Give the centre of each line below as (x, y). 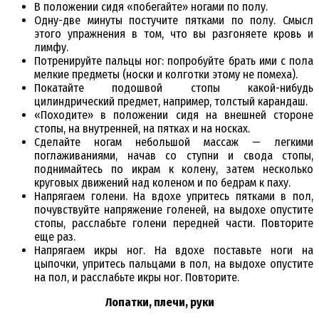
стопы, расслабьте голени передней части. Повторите (174, 224)
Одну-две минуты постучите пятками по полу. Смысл (174, 21)
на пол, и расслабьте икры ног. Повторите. (137, 278)
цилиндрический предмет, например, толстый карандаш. (171, 102)
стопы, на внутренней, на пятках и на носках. (142, 129)
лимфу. (51, 48)
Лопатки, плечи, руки (159, 303)
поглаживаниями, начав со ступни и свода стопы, (174, 156)
